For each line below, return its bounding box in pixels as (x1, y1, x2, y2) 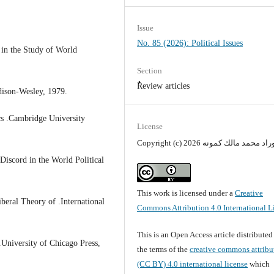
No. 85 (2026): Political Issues (137, 39, 243, 48)
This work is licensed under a (137, 188, 235, 198)
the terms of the (137, 244, 190, 254)
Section (137, 66, 163, 76)
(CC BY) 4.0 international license (137, 259, 248, 268)
